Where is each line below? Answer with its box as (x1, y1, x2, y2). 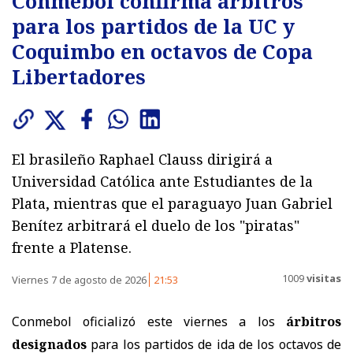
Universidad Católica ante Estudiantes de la (12, 172, 313, 191)
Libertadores (12, 63, 146, 91)
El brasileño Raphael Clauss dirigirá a (12, 150, 273, 169)
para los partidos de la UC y (12, 13, 295, 40)
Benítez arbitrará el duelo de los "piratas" (12, 216, 299, 236)
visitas (304, 270, 341, 285)
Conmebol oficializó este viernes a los (12, 313, 275, 331)
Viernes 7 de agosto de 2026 (12, 273, 149, 288)
